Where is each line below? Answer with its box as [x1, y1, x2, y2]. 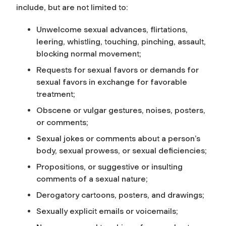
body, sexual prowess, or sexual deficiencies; [36, 145, 207, 155]
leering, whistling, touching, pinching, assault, [36, 36, 206, 46]
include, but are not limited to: [16, 2, 128, 12]
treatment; [36, 89, 75, 99]
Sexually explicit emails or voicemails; [36, 206, 178, 216]
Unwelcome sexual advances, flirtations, [36, 24, 188, 34]
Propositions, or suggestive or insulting [36, 161, 183, 172]
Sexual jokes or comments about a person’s [36, 133, 200, 143]
